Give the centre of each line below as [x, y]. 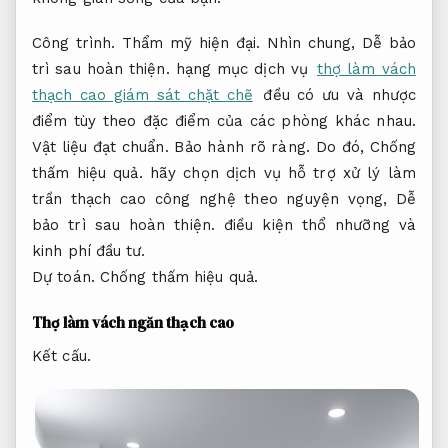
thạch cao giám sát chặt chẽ [142, 95]
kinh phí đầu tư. [89, 251]
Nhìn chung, [311, 43]
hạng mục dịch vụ [241, 69]
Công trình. [74, 43]
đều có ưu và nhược [336, 95]
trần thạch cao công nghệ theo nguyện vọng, [214, 199]
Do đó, [339, 147]
